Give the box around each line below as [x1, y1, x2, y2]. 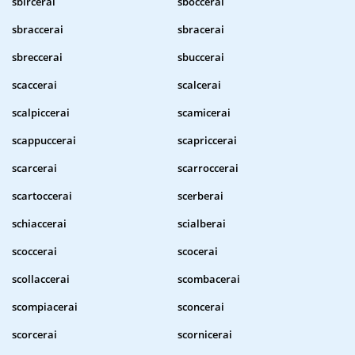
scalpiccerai [12, 105, 70, 120]
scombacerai [177, 272, 240, 287]
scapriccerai [177, 133, 237, 148]
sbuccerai [177, 50, 224, 65]
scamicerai [177, 105, 231, 120]
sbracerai [177, 22, 224, 37]
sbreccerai [12, 50, 63, 65]
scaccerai [12, 78, 57, 93]
